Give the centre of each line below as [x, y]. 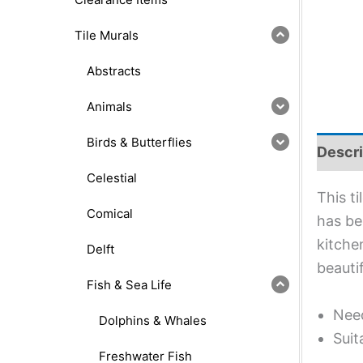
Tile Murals [107, 35]
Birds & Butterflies [139, 142]
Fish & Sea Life [129, 284]
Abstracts [114, 70]
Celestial [112, 177]
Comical [110, 213]
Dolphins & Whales [153, 320]
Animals [109, 106]
